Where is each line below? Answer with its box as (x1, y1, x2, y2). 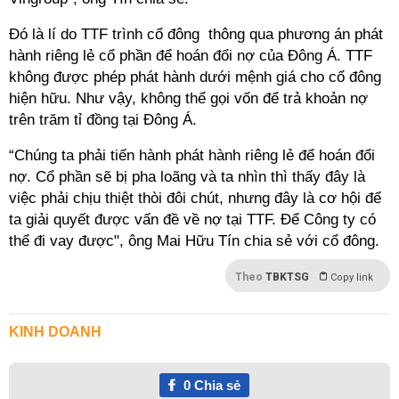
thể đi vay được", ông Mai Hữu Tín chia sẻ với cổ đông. (9, 232, 379, 249)
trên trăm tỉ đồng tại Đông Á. (9, 111, 197, 128)
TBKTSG (265, 271, 309, 283)
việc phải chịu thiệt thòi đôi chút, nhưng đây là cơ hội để (9, 190, 381, 207)
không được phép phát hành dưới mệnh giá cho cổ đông (9, 69, 381, 85)
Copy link (330, 272, 373, 283)
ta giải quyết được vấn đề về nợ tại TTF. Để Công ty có (9, 211, 376, 228)
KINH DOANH (9, 324, 102, 339)
